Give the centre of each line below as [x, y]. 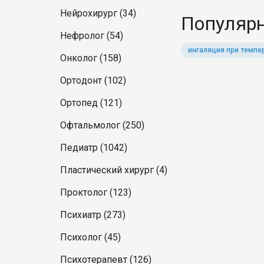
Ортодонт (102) [93, 80]
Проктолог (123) [96, 192]
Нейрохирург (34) [98, 13]
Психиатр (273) [93, 215]
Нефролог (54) [92, 36]
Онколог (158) [91, 58]
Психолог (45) [90, 237]
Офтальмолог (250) [102, 125]
